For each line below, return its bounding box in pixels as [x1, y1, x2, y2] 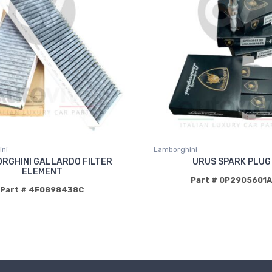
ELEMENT [21, 166, 63, 177]
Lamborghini [154, 144, 197, 154]
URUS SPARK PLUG [192, 156, 271, 167]
